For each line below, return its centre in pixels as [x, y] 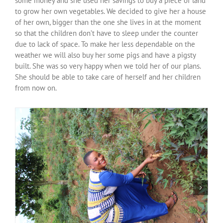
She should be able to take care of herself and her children [108, 77]
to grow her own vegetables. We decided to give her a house [111, 11]
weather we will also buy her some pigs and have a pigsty [105, 55]
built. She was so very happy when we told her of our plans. [108, 66]
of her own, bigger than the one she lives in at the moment [108, 22]
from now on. [36, 88]
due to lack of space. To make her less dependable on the [105, 44]
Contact [24, 37]
